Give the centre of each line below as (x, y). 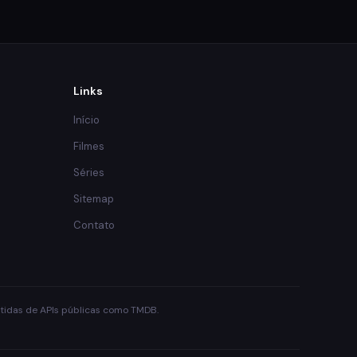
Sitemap (94, 198)
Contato (94, 225)
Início (86, 120)
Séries (89, 172)
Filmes (89, 146)
